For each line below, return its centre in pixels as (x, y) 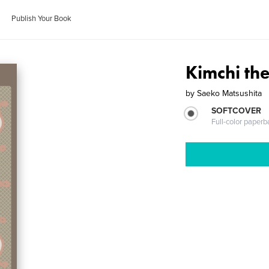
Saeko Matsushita (230, 93)
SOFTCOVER (237, 111)
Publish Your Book (42, 19)
